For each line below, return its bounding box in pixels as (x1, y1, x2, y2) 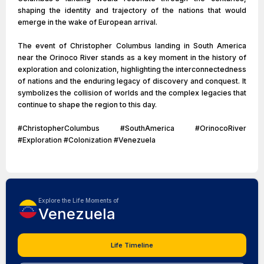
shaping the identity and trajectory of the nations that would (18, 6, 246, 15)
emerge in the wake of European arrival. (18, 18, 157, 27)
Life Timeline (111, 241, 153, 249)
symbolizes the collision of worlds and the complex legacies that (18, 88, 246, 97)
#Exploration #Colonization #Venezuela (18, 136, 156, 144)
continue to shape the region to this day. (18, 100, 157, 109)
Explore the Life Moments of (38, 197, 119, 204)
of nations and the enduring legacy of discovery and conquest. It (18, 77, 246, 85)
